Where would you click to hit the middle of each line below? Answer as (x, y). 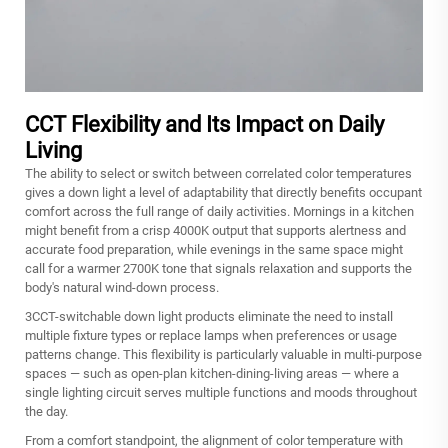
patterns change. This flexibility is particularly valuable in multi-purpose (223, 354)
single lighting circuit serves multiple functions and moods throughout (221, 392)
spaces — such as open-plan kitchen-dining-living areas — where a (212, 373)
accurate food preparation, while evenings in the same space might (214, 249)
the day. (46, 411)
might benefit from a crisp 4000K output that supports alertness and (215, 230)
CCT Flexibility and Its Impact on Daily (204, 124)
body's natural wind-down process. (122, 287)
